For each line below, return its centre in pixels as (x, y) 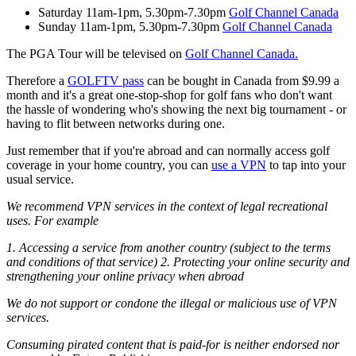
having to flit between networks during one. (116, 124)
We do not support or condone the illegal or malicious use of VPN (172, 304)
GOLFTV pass (106, 81)
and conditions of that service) (82, 262)
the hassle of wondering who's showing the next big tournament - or (176, 110)
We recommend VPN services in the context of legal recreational (167, 207)
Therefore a (37, 81)
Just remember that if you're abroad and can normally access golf (168, 151)
